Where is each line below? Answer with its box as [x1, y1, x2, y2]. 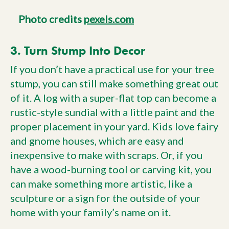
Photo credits [18, 12, 84, 25]
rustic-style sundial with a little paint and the [10, 105, 215, 118]
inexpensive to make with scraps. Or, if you [10, 148, 202, 161]
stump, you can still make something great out [10, 77, 218, 89]
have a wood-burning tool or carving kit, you [10, 163, 212, 175]
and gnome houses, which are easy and [10, 134, 184, 147]
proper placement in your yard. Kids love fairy [10, 120, 218, 132]
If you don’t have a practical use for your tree [10, 62, 214, 75]
